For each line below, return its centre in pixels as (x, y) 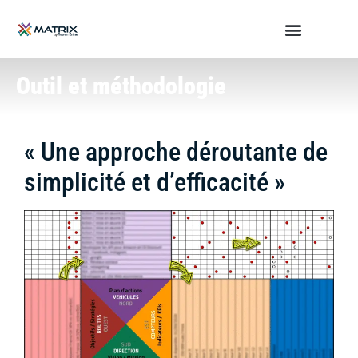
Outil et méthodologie (121, 86)
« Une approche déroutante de (176, 152)
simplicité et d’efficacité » (155, 182)
